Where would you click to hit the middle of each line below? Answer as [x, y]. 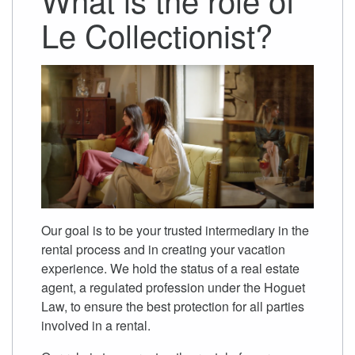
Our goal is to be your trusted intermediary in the [175, 231]
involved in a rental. [96, 326]
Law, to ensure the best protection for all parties [173, 307]
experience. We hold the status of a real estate [170, 269]
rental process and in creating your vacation [163, 250]
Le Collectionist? [157, 34]
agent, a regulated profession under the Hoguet [173, 288]
